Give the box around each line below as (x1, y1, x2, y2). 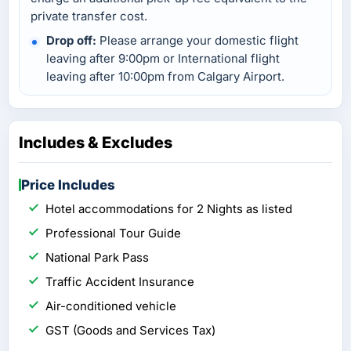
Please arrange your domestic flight (96, 33, 299, 49)
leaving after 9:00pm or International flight (46, 51, 280, 67)
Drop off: (46, 33, 96, 49)
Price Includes (21, 177, 115, 194)
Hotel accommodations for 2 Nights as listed (45, 201, 292, 217)
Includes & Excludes (19, 133, 172, 153)
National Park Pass (45, 250, 149, 266)
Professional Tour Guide (45, 226, 181, 241)
